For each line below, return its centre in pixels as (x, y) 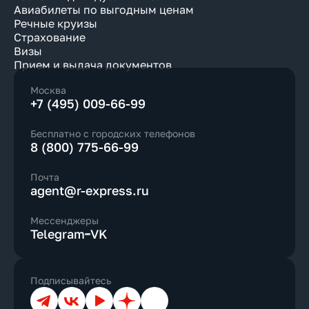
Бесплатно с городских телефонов (113, 133)
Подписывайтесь (71, 280)
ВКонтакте (83, 292)
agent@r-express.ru (90, 190)
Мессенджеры (64, 220)
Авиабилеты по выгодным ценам (104, 10)
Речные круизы (56, 23)
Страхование (50, 37)
